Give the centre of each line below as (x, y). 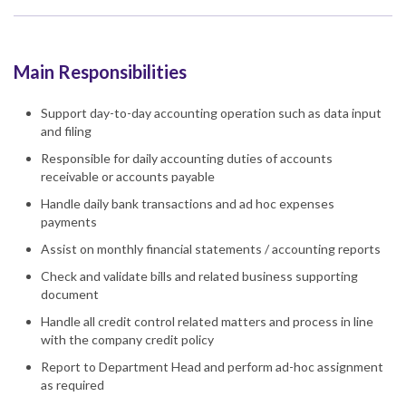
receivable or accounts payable (128, 177)
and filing (66, 131)
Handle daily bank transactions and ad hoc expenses (188, 204)
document (70, 295)
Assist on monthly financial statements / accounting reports (211, 249)
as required (72, 385)
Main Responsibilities (100, 72)
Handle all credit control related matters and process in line (207, 322)
